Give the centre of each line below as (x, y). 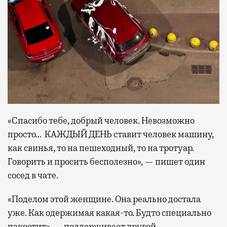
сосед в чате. (33, 176)
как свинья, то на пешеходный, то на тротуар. (101, 148)
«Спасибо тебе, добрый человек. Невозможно (101, 121)
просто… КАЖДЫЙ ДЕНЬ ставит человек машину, (111, 135)
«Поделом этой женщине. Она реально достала (104, 199)
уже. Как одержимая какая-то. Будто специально (109, 213)
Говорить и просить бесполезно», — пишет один (106, 162)
